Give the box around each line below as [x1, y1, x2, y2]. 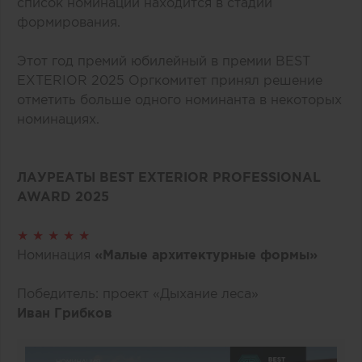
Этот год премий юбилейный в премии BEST [17, 53, 310, 69]
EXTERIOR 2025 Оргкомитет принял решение [17, 73, 322, 88]
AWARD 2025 [17, 189, 109, 204]
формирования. [17, 15, 120, 30]
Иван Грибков [17, 305, 112, 321]
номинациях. [17, 112, 99, 127]
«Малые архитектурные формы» [95, 247, 318, 263]
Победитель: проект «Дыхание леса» [17, 286, 259, 301]
